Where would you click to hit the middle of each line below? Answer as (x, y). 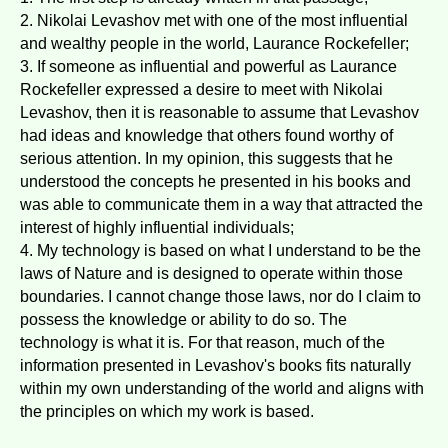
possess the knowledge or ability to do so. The (183, 320)
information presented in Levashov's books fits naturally (215, 366)
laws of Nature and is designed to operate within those (211, 274)
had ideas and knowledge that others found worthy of (206, 136)
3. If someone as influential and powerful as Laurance (208, 67)
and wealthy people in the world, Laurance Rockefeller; (214, 44)
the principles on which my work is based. (167, 412)
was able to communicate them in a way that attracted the (221, 205)
